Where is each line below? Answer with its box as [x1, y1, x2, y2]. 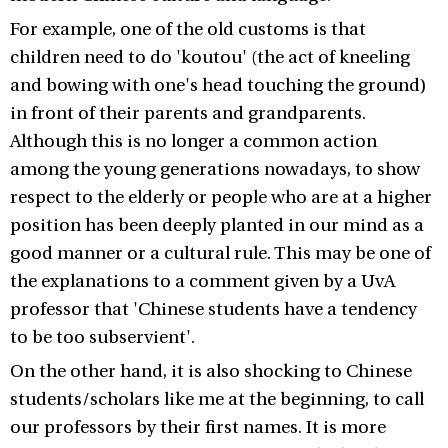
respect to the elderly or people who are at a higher [10, 187, 432, 208]
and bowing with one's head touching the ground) [10, 75, 427, 96]
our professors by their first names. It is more [10, 417, 386, 438]
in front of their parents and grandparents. [10, 103, 366, 124]
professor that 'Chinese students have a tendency [10, 299, 417, 320]
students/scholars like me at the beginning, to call [10, 389, 424, 410]
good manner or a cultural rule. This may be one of [10, 243, 431, 264]
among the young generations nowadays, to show [10, 159, 420, 180]
